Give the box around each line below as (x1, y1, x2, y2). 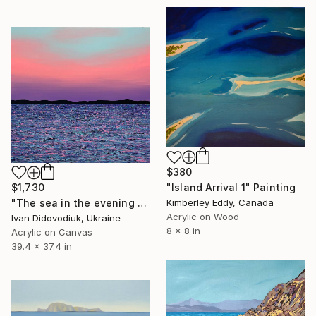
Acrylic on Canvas (11, 226, 92, 238)
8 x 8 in (166, 225, 200, 237)
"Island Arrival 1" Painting (166, 181, 296, 194)
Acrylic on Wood (166, 211, 239, 223)
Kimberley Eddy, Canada (166, 197, 274, 209)
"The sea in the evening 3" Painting (137, 197, 147, 209)
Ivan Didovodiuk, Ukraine (11, 212, 121, 224)
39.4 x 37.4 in (11, 241, 72, 253)
